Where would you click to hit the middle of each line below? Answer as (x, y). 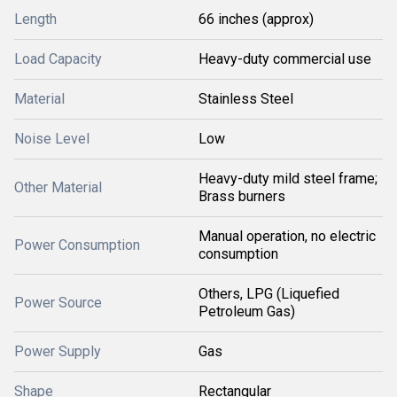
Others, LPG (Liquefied (269, 294)
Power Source (58, 303)
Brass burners (242, 196)
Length (35, 19)
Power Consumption (77, 245)
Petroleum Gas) (247, 311)
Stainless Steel (246, 99)
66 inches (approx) (256, 19)
